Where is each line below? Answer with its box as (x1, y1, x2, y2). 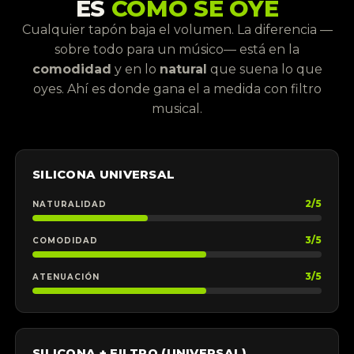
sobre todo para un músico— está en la (55, 42, 299, 58)
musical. (152, 101, 202, 117)
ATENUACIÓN (32, 271, 100, 281)
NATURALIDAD (32, 198, 107, 209)
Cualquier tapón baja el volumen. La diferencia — (21, 22, 333, 38)
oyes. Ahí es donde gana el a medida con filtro (32, 81, 322, 97)
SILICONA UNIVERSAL (32, 168, 175, 183)
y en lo (111, 62, 160, 77)
